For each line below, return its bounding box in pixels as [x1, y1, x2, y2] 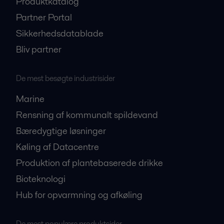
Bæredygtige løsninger [16, 124, 106, 137]
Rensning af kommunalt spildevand [16, 108, 158, 121]
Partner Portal [16, 11, 72, 24]
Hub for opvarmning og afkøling [16, 188, 142, 201]
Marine [16, 92, 44, 105]
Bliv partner [16, 43, 61, 56]
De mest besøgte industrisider [16, 72, 115, 84]
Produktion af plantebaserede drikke [16, 156, 163, 169]
